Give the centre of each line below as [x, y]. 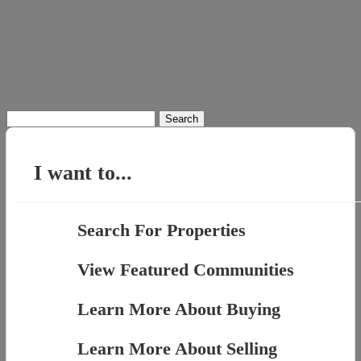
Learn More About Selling [177, 348]
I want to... [83, 172]
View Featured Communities [185, 269]
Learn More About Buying [178, 309]
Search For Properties [161, 230]
